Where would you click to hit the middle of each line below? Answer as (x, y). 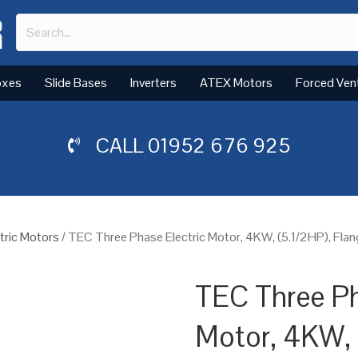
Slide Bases (76, 82)
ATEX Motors (236, 82)
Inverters (153, 82)
